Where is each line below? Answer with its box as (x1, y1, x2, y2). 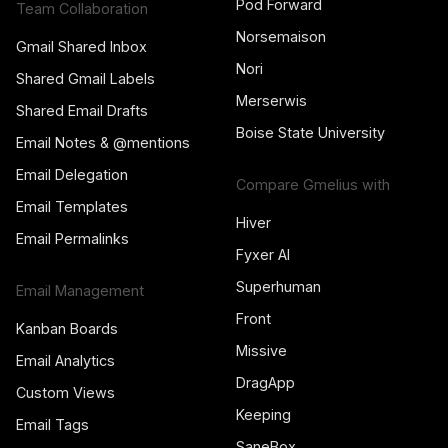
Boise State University (236, 124, 385, 142)
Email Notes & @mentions (16, 134, 190, 152)
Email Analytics (16, 352, 115, 370)
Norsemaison (236, 28, 326, 46)
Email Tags (16, 416, 89, 434)
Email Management (16, 282, 144, 300)
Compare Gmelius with (236, 176, 390, 194)
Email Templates (16, 198, 128, 216)
